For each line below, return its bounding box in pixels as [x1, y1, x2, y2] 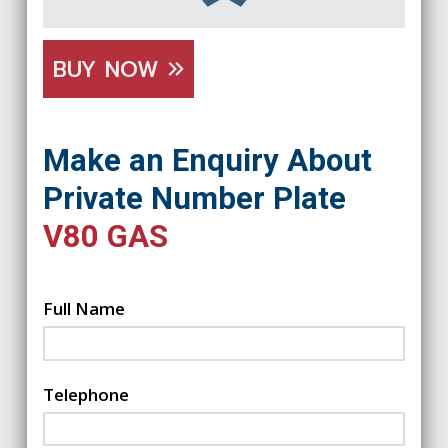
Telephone [42, 382, 129, 406]
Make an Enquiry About [42, 142, 372, 180]
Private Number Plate [42, 180, 346, 218]
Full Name [42, 297, 125, 321]
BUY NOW [52, 53, 168, 87]
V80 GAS [42, 218, 168, 256]
